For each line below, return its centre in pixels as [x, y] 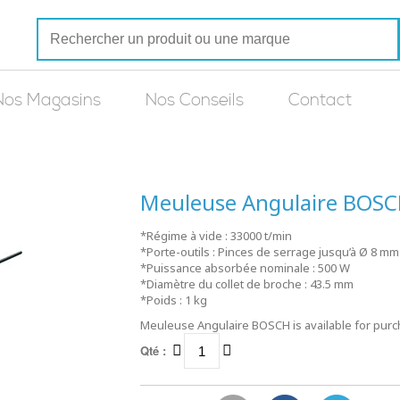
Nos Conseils [195, 100]
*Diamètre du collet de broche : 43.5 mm [246, 284]
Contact [320, 100]
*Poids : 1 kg [173, 300]
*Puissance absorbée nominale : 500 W [245, 268]
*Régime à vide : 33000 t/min [216, 236]
